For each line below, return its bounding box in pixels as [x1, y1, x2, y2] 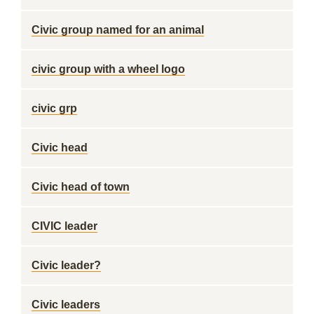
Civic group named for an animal [32, 24, 204, 36]
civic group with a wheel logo [32, 63, 185, 75]
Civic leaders [32, 299, 100, 310]
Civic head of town [32, 181, 130, 193]
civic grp [32, 102, 77, 114]
